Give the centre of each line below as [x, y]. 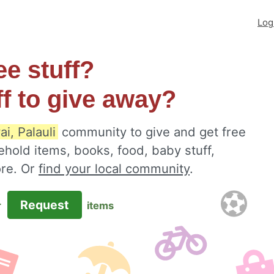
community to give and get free [152, 132]
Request [44, 205]
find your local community [114, 168]
